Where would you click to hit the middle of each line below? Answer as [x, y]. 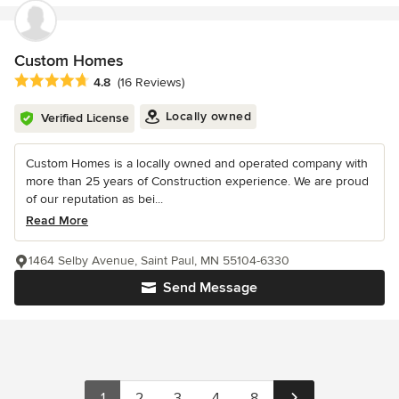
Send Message [210, 288]
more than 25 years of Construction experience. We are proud [197, 182]
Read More [57, 221]
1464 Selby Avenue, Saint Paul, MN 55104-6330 [159, 261]
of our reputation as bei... [94, 199]
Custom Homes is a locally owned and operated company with [197, 164]
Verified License [85, 118]
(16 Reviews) [151, 83]
